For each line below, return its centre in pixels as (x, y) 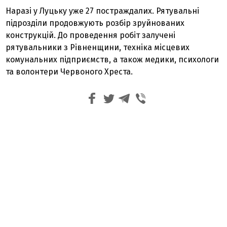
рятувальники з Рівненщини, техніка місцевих (98, 47)
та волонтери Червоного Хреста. (69, 72)
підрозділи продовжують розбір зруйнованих (95, 23)
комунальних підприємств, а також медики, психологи (112, 60)
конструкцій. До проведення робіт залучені (91, 35)
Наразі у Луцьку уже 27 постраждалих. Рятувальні (103, 11)
